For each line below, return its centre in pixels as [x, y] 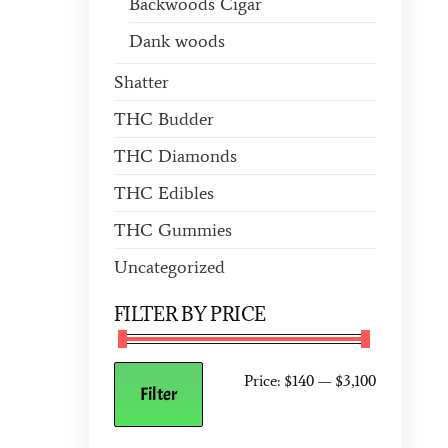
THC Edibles [163, 193]
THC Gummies [172, 230]
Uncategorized [169, 267]
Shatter [141, 82]
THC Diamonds [175, 156]
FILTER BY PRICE [190, 314]
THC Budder [163, 119]
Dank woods [176, 41]
